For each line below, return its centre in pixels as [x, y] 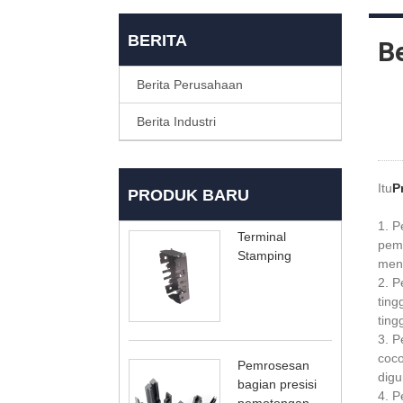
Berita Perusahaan [190, 84]
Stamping [264, 255]
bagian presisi [277, 384]
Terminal [262, 236]
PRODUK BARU [188, 195]
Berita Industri [176, 121]
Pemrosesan [273, 365]
